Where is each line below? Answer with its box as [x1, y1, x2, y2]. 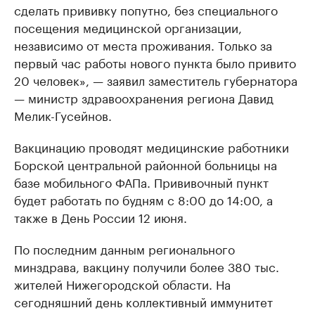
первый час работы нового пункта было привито [14, 53, 296, 71]
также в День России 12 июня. [14, 207, 187, 226]
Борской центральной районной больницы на [14, 155, 277, 173]
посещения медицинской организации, [14, 18, 242, 36]
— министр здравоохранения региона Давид [14, 88, 274, 106]
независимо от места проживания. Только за [14, 35, 272, 53]
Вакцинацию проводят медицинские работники [14, 137, 289, 155]
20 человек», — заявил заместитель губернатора [14, 70, 297, 89]
